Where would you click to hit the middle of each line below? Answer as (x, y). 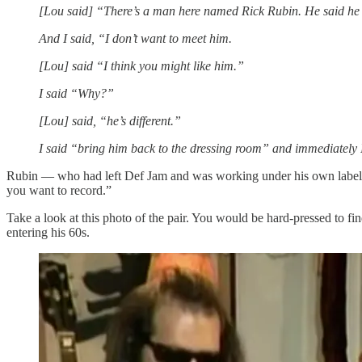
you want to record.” (59, 190)
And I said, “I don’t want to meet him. (135, 38)
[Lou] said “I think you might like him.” (141, 65)
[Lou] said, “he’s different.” (110, 120)
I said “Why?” (76, 93)
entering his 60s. (48, 232)
